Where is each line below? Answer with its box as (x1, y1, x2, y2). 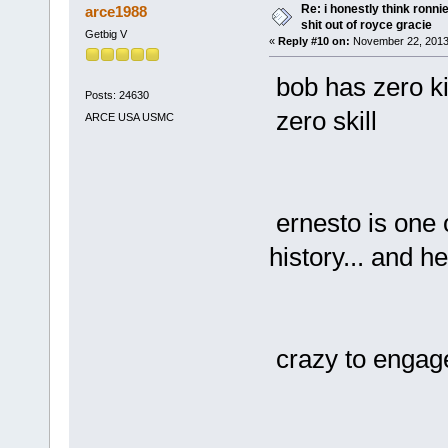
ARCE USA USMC (84, 110, 174, 123)
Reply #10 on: (277, 34, 350, 47)
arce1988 (85, 2, 148, 20)
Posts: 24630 (84, 89, 149, 102)
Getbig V (84, 27, 127, 40)
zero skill (268, 105, 377, 136)
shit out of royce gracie (300, 17, 432, 32)
